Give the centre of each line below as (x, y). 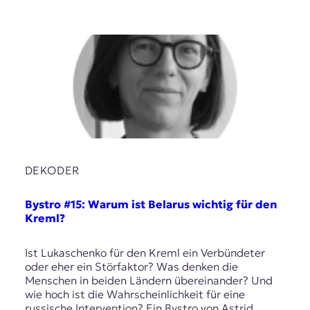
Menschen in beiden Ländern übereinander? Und (148, 280)
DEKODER (52, 171)
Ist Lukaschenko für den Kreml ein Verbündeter (145, 252)
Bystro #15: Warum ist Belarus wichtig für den (151, 204)
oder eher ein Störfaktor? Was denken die (131, 266)
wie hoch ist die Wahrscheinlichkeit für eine (135, 294)
